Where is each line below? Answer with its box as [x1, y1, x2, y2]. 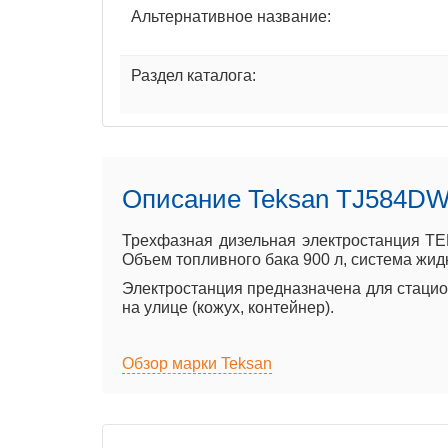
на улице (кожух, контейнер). [122, 298, 334, 316]
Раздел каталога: [131, 66, 256, 84]
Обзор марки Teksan [122, 354, 272, 372]
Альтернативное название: [131, 7, 331, 25]
